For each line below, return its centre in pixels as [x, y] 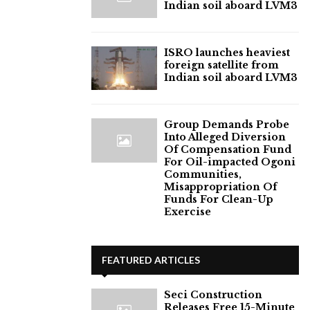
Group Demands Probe [227, 125]
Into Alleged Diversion [225, 137]
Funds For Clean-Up [219, 200]
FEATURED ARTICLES [151, 260]
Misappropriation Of [220, 187]
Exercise [188, 212]
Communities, [203, 175]
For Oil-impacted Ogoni [230, 162]
